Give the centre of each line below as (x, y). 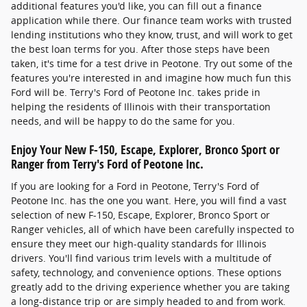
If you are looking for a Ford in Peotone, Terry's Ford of (135, 186)
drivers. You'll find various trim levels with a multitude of (141, 258)
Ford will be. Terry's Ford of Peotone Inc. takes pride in (136, 93)
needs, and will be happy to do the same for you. (123, 121)
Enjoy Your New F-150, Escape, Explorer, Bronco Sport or (145, 150)
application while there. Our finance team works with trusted (151, 21)
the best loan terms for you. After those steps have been (140, 49)
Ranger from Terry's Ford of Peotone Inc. (107, 164)
